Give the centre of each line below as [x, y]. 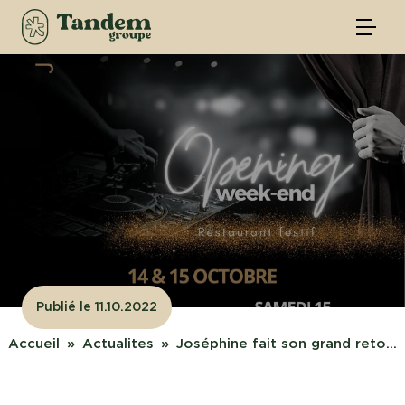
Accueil [34, 344]
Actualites [118, 344]
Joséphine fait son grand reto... [287, 344]
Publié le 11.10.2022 [97, 307]
